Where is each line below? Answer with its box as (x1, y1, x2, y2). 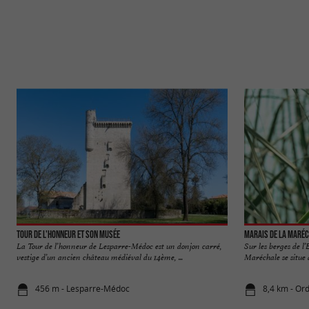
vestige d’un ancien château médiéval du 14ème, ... (17, 251, 183, 263)
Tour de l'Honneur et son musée (17, 228, 120, 240)
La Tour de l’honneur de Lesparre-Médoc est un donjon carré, (17, 240, 222, 252)
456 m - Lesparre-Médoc (35, 283, 130, 295)
